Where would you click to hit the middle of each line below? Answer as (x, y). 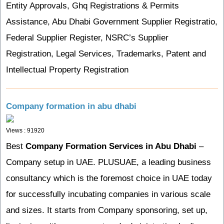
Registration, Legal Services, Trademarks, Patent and (106, 54)
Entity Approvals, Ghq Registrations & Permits (92, 6)
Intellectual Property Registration (67, 70)
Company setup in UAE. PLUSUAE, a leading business (108, 162)
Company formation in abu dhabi (71, 106)
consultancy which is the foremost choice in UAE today (109, 178)
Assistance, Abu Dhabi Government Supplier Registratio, (112, 22)
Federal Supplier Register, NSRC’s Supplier (87, 38)
